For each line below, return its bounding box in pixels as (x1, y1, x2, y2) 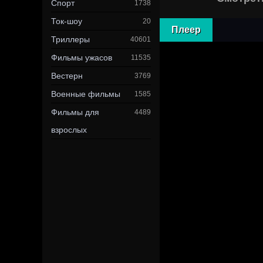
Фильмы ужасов (51, 53, 112, 62)
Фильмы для (51, 107, 99, 117)
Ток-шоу (51, 16, 82, 26)
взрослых (51, 125, 87, 134)
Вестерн (51, 71, 83, 80)
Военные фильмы (51, 89, 120, 99)
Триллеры (51, 35, 90, 44)
